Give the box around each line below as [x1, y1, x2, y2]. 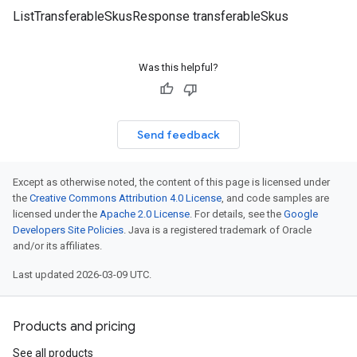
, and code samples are [222, 192, 329, 204]
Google [284, 208, 318, 220]
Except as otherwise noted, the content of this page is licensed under [13, 176, 330, 188]
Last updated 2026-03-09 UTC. [13, 269, 151, 280]
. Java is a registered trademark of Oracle [124, 224, 312, 236]
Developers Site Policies [13, 224, 124, 236]
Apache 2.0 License [100, 208, 190, 220]
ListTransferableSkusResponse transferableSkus [13, 9, 288, 24]
